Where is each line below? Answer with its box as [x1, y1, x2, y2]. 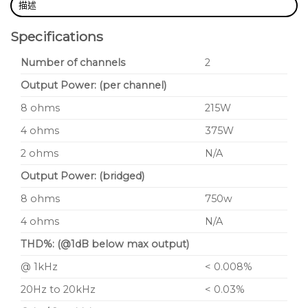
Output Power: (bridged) [21, 169, 144, 182]
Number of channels [21, 56, 125, 69]
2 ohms [21, 146, 58, 159]
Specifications [10, 28, 103, 45]
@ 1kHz [21, 260, 58, 273]
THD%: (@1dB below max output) [21, 237, 189, 250]
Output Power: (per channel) [21, 78, 166, 91]
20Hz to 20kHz [21, 283, 96, 296]
